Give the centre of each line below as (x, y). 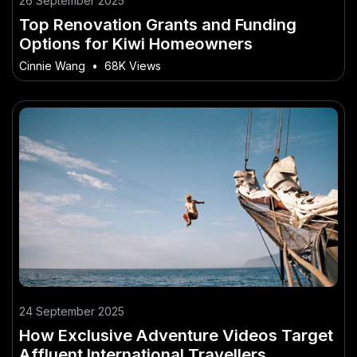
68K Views (133, 65)
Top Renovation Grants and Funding (158, 24)
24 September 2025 (72, 311)
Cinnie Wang (52, 65)
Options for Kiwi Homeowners (136, 43)
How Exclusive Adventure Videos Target (176, 335)
